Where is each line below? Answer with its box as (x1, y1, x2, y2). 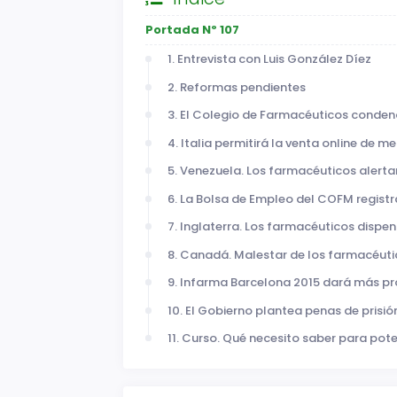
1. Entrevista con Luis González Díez (167, 51, 371, 68)
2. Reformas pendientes (167, 78, 306, 96)
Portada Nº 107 (144, 21, 239, 39)
